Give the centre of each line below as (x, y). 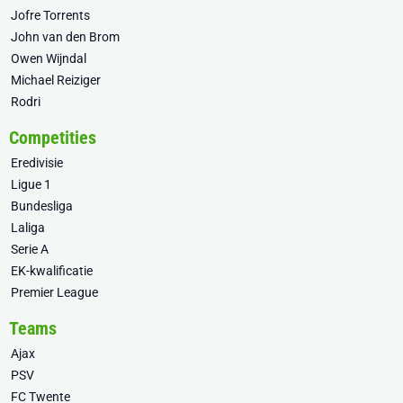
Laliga (28, 228)
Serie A (30, 250)
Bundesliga (42, 206)
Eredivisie (37, 163)
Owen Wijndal (49, 59)
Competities (53, 138)
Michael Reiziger (56, 81)
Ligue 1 (31, 185)
